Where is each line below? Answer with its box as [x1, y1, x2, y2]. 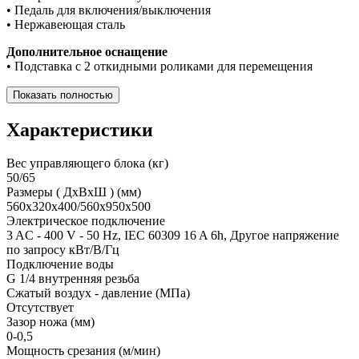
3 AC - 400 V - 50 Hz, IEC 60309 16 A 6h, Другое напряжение [6, 228, 339, 243]
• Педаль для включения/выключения [6, 2, 211, 17]
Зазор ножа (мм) [6, 315, 95, 329]
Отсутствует [6, 301, 74, 315]
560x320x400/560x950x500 [6, 200, 151, 214]
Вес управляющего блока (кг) [6, 156, 168, 171]
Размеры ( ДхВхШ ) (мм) [6, 185, 141, 200]
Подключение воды [6, 257, 114, 272]
